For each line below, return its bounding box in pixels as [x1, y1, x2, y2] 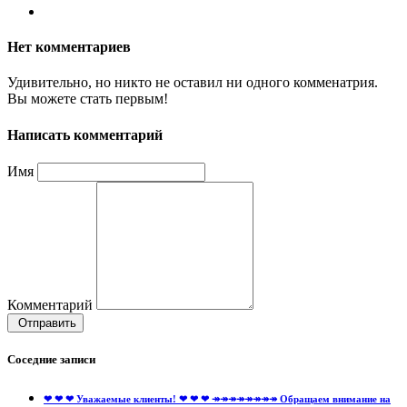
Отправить [15, 315, 76, 330]
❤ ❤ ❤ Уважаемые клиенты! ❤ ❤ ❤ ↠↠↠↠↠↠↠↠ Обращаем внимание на [44, 393, 391, 405]
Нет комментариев [7, 39, 131, 55]
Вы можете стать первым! [7, 91, 168, 107]
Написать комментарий [7, 126, 163, 143]
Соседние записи [7, 352, 95, 367]
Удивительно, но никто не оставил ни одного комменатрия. [7, 74, 378, 91]
